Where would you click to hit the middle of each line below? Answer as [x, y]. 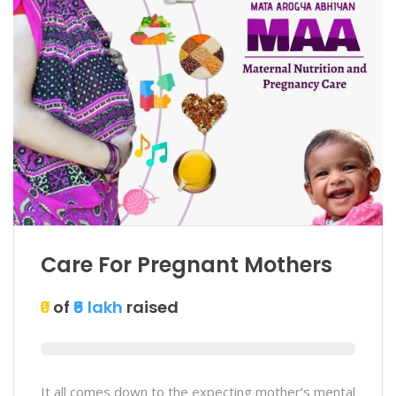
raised [151, 307]
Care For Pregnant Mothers [187, 264]
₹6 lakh [98, 307]
